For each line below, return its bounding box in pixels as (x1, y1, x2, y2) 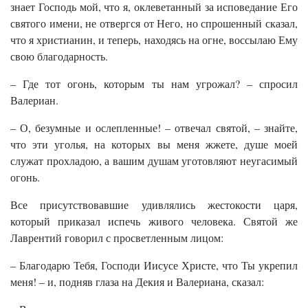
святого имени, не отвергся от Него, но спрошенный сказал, (10, 16, 298, 31)
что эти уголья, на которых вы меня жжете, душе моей (10, 137, 298, 152)
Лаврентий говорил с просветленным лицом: (10, 230, 223, 245)
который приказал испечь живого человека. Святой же (10, 214, 298, 229)
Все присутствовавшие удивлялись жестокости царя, (10, 197, 298, 212)
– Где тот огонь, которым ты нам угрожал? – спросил (10, 76, 298, 91)
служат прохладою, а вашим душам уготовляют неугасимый (10, 153, 298, 168)
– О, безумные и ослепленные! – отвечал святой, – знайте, (10, 120, 298, 135)
